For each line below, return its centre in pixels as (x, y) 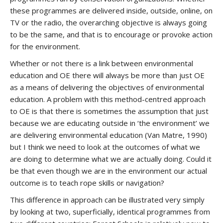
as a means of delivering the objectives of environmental (107, 87)
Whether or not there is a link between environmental (102, 63)
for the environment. (45, 46)
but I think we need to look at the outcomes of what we (105, 147)
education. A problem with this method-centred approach (108, 99)
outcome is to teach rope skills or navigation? (87, 183)
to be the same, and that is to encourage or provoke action (111, 34)
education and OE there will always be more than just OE (107, 75)
